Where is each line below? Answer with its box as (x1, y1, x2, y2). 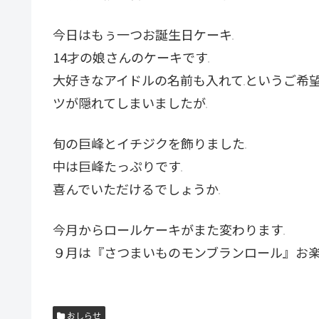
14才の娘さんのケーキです (53, 47, 208, 66)
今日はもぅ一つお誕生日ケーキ (53, 24, 232, 43)
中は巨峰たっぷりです (53, 156, 181, 175)
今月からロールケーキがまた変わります (53, 220, 283, 239)
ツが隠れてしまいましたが (53, 93, 206, 112)
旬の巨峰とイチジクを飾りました (53, 133, 245, 152)
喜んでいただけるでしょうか (53, 179, 219, 198)
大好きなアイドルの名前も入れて (53, 70, 244, 89)
